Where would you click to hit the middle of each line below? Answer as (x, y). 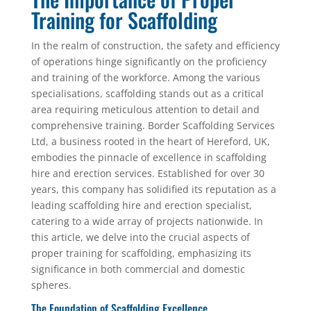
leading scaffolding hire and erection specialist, (141, 205)
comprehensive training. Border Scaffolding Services (153, 125)
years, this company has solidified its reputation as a (153, 189)
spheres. (51, 285)
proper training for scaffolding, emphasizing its (141, 253)
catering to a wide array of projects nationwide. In (147, 221)
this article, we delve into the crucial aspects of (140, 237)
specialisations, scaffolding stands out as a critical (147, 93)
